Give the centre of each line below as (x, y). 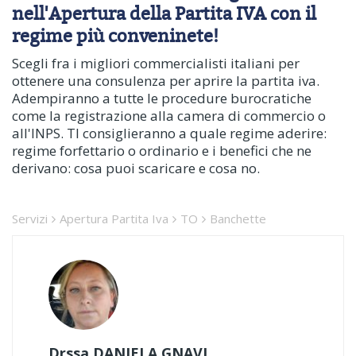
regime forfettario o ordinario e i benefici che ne (162, 151)
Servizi (30, 219)
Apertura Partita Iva (114, 219)
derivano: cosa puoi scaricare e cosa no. (136, 168)
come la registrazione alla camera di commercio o (169, 116)
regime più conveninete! (115, 35)
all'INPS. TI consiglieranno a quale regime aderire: (169, 133)
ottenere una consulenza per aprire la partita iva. (166, 81)
